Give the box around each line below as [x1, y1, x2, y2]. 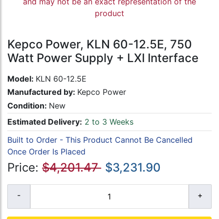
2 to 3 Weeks [82, 117, 133, 127]
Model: [7, 74, 36, 84]
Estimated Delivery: [7, 117, 82, 127]
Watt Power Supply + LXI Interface [7, 51, 198, 66]
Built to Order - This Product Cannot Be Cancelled [7, 134, 193, 145]
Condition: [7, 100, 49, 110]
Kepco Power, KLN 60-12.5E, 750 [7, 37, 192, 52]
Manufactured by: [7, 87, 77, 97]
